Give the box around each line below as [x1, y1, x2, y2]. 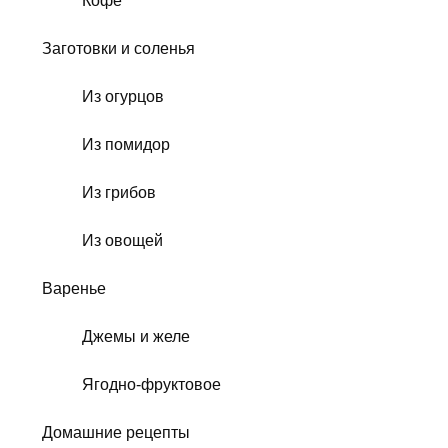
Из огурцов [82, 87, 164, 105]
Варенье [42, 279, 106, 297]
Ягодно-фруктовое [82, 375, 221, 393]
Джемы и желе [82, 327, 190, 345]
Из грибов [82, 183, 156, 201]
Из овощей [82, 231, 163, 249]
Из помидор [82, 135, 170, 153]
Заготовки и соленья [42, 39, 195, 57]
